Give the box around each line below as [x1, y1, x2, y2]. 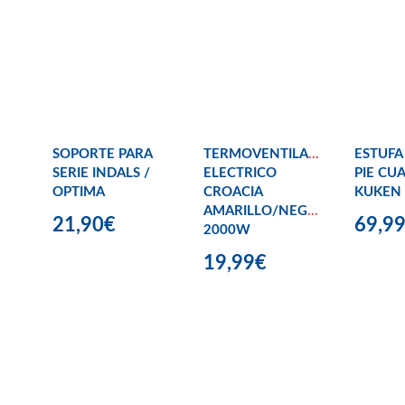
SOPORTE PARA [52, 146, 152, 161]
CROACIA [203, 184, 262, 199]
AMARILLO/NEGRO [203, 203, 327, 218]
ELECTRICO [203, 165, 277, 180]
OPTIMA [52, 184, 105, 199]
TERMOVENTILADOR [203, 146, 338, 161]
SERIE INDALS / [52, 165, 150, 180]
